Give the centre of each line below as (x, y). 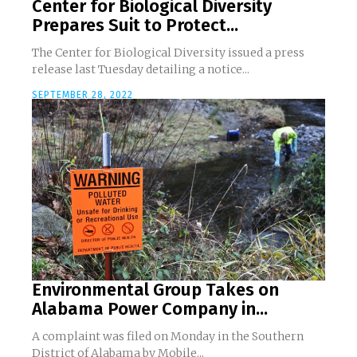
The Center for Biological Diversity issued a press (168, 53)
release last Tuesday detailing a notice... (141, 70)
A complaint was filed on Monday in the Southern (168, 337)
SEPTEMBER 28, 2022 (82, 95)
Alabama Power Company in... (150, 309)
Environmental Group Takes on (155, 290)
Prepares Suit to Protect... (135, 25)
